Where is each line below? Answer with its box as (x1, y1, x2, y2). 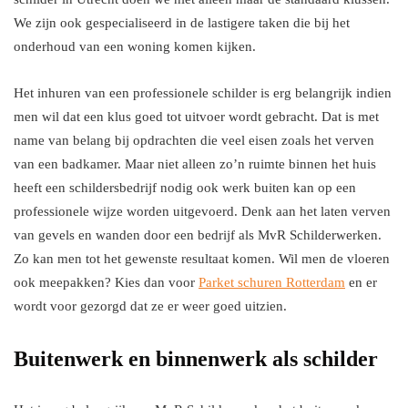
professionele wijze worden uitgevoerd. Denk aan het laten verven (14, 204, 391, 219)
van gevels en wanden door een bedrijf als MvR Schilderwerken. (14, 228, 382, 242)
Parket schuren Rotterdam (199, 275, 345, 290)
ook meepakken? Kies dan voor (14, 275, 199, 290)
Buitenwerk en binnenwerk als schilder (14, 347, 378, 371)
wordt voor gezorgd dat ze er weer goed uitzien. (14, 299, 287, 313)
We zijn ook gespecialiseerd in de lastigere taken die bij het (14, 15, 350, 30)
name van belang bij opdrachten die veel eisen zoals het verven (14, 133, 374, 148)
